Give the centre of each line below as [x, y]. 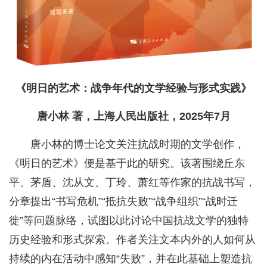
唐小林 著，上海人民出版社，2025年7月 [133, 116]
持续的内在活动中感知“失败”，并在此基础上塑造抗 [131, 258]
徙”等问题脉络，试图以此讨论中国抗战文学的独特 [129, 220]
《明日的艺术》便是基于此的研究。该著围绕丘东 [127, 163]
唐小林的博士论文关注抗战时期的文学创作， [138, 144]
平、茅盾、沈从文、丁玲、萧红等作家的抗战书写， [132, 182]
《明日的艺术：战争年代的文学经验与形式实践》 [133, 88]
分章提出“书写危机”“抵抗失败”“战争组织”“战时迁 [123, 201]
